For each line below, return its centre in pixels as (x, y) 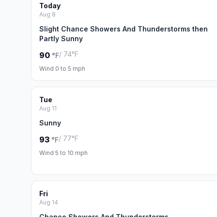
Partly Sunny (61, 39)
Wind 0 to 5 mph (62, 69)
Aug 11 (48, 108)
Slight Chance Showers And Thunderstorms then (124, 29)
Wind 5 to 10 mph (63, 153)
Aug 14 (49, 202)
